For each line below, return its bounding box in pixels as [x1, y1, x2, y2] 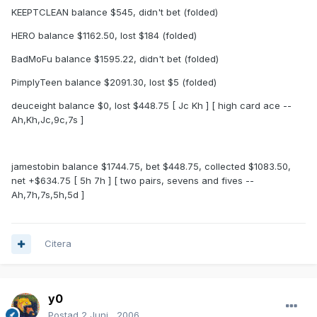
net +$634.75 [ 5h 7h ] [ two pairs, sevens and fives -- [11, 175, 254, 187]
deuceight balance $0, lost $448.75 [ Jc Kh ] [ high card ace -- [11, 100, 292, 112]
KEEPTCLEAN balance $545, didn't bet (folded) [11, 6, 218, 18]
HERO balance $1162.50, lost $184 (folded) [11, 30, 197, 42]
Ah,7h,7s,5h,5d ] [11, 189, 84, 201]
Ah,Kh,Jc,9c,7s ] [11, 114, 83, 126]
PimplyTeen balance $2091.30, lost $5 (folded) [11, 76, 217, 88]
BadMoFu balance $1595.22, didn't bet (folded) [11, 53, 219, 65]
